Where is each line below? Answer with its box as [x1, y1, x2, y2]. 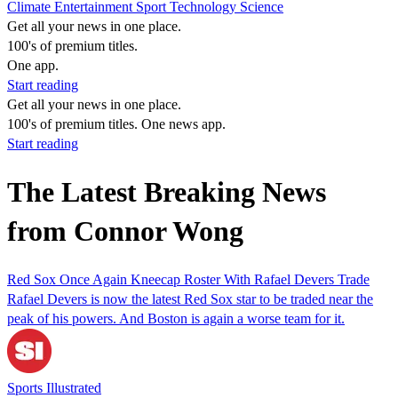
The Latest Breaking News [7, 176, 326, 209]
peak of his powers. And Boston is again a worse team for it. [7, 310, 345, 326]
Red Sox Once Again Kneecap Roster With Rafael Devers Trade [7, 271, 370, 287]
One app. [7, 58, 59, 73]
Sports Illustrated [7, 379, 101, 395]
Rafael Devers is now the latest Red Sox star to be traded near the [7, 291, 373, 306]
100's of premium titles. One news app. [7, 116, 226, 131]
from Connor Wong [7, 215, 243, 248]
